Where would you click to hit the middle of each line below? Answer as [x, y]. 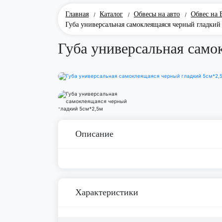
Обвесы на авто [157, 14]
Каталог [111, 14]
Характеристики [107, 193]
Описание [94, 134]
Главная [77, 14]
